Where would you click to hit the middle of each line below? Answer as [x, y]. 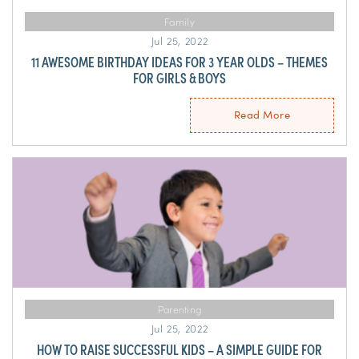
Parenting [179, 309]
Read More [262, 115]
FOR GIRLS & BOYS [179, 78]
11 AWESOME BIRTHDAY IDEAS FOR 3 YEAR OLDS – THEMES [179, 62]
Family [179, 22]
